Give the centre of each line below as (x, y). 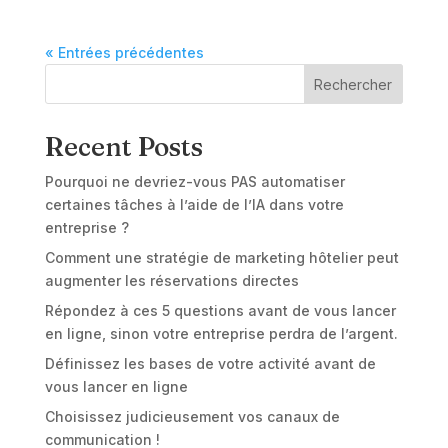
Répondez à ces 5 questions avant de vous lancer (220, 310)
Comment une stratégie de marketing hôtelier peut (221, 257)
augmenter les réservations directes (171, 280)
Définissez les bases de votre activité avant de (210, 363)
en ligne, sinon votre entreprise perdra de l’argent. (221, 333)
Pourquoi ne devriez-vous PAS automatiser (194, 181)
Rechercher (353, 84)
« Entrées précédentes (124, 52)
